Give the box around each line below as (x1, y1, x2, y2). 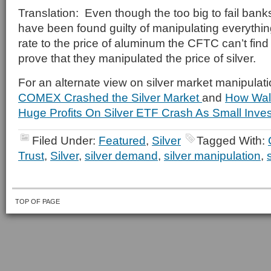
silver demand (85, 149, 158, 162)
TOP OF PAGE (15, 198, 60, 205)
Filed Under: (32, 134, 99, 147)
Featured (99, 134, 146, 147)
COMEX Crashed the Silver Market (18, 91, 202, 104)
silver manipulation (164, 149, 261, 162)
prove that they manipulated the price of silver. (18, 51, 256, 65)
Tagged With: (197, 134, 268, 147)
